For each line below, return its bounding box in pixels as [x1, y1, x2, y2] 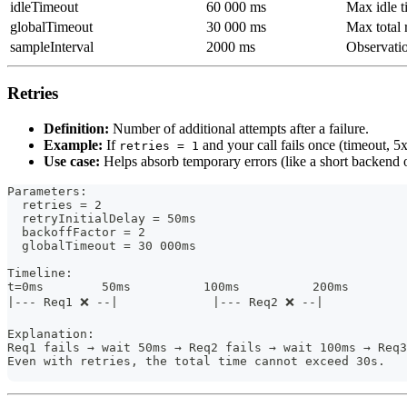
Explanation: [7, 327, 94, 342]
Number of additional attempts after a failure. [109, 121, 369, 137]
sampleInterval [10, 38, 94, 55]
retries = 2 [7, 198, 102, 213]
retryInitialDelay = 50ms [7, 212, 196, 226]
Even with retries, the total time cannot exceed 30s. [7, 354, 385, 369]
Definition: [44, 121, 109, 137]
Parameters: [7, 184, 87, 199]
